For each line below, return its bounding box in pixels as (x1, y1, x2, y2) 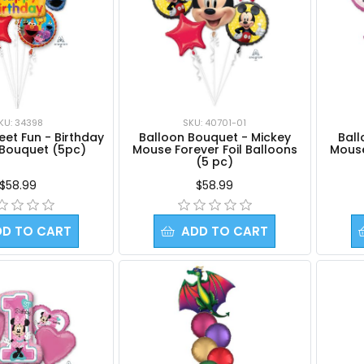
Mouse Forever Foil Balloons (132, 141, 297, 158)
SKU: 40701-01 (183, 115, 247, 129)
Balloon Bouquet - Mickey (138, 128, 291, 145)
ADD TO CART (181, 222, 269, 240)
